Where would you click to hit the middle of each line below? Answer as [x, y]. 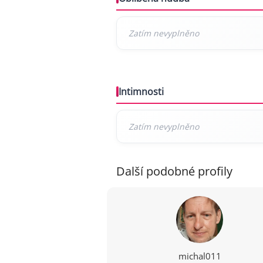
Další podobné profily [174, 171]
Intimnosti [141, 92]
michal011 [200, 256]
